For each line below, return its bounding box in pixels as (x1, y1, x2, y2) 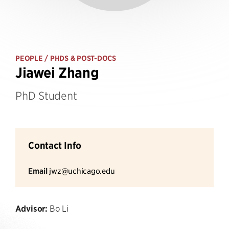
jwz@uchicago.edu (49, 166, 115, 175)
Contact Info (28, 140, 81, 151)
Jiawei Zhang (15, 64, 99, 81)
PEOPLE (15, 54, 43, 63)
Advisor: (15, 203, 48, 214)
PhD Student (15, 89, 77, 102)
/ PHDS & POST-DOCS (42, 54, 116, 63)
